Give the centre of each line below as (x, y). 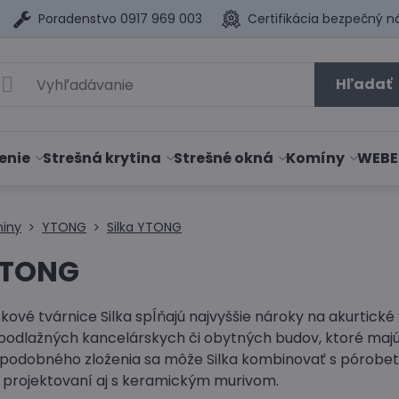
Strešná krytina (102, 158)
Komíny (316, 158)
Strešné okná (224, 158)
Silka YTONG (145, 227)
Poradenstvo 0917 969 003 (121, 18)
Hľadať (363, 84)
